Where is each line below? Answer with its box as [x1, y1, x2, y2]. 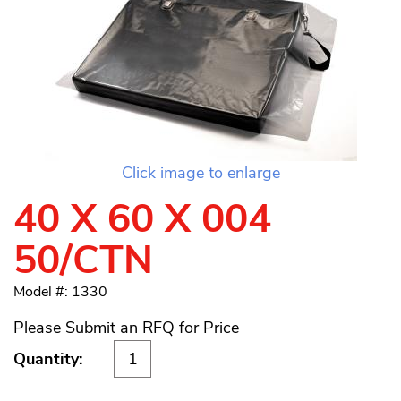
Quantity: [13, 348, 82, 370]
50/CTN [13, 234, 153, 287]
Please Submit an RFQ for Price [13, 317, 239, 338]
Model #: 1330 [13, 282, 107, 302]
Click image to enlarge [121, 162, 280, 183]
